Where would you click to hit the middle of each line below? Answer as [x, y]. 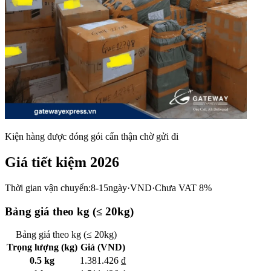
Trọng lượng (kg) [42, 247]
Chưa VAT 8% [183, 188]
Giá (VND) [103, 247]
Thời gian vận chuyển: [48, 188]
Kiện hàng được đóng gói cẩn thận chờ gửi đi [92, 136]
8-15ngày [109, 188]
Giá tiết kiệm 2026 [62, 162]
